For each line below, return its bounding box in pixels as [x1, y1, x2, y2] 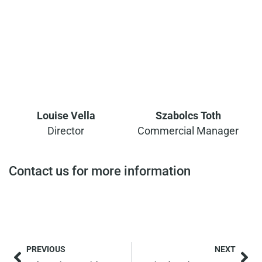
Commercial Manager [137, 125, 239, 137]
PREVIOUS [26, 244, 65, 254]
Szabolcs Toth [155, 109, 221, 122]
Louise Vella [36, 109, 95, 122]
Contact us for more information [9, 164, 191, 178]
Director [47, 125, 84, 137]
